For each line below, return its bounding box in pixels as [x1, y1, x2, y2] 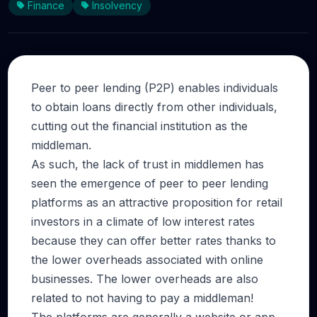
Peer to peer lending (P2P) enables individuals [31, 81, 278, 95]
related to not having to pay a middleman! [31, 291, 253, 305]
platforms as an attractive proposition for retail [31, 195, 282, 209]
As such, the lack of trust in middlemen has [31, 157, 264, 171]
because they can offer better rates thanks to [31, 234, 276, 248]
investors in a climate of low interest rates [31, 214, 255, 229]
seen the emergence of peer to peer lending [31, 176, 268, 190]
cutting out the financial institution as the [31, 119, 248, 133]
